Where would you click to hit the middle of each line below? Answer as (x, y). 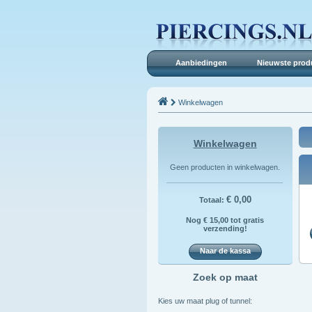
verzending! (225, 228)
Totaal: (212, 200)
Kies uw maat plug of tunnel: (205, 301)
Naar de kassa (225, 250)
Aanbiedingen (201, 63)
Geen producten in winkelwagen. (225, 167)
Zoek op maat (225, 277)
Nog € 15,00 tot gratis (225, 220)
